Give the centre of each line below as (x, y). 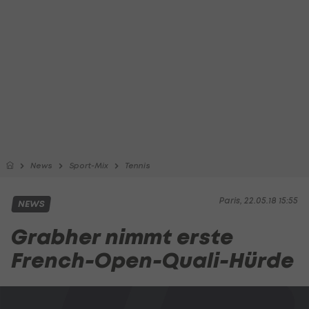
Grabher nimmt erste (122, 237)
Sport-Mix (89, 166)
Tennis (138, 166)
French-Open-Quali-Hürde (152, 260)
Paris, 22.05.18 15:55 (259, 200)
